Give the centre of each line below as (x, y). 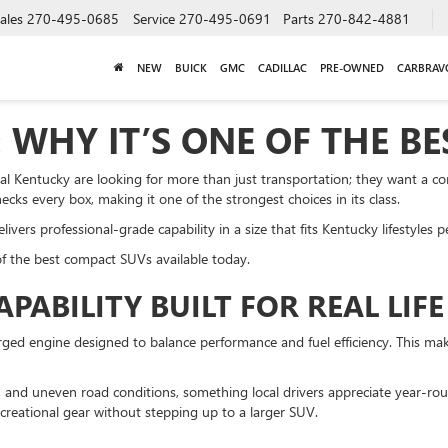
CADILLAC (282, 67)
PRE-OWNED (351, 67)
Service (154, 18)
